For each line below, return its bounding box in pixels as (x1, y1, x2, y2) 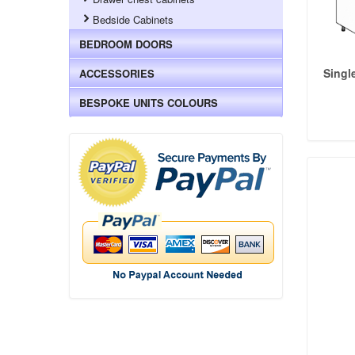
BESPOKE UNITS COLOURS (79, 94, 218, 110)
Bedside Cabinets (93, 11, 174, 27)
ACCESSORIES (79, 65, 155, 81)
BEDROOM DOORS (79, 36, 173, 52)
